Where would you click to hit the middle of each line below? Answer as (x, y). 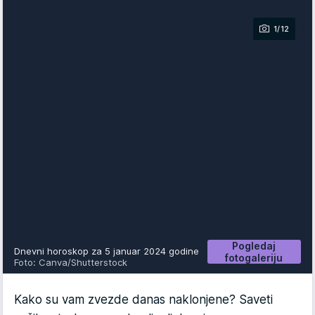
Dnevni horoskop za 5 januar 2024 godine (110, 251)
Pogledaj (254, 245)
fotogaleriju (254, 257)
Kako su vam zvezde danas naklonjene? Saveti (143, 299)
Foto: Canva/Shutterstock (71, 262)
